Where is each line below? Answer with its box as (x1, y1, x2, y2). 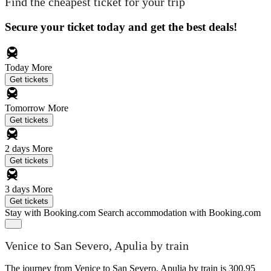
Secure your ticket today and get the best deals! (5, 20, 237, 33)
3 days (5, 183, 32, 194)
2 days (5, 143, 32, 154)
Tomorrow (5, 102, 48, 113)
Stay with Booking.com (5, 207, 96, 218)
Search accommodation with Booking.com (98, 207, 261, 218)
